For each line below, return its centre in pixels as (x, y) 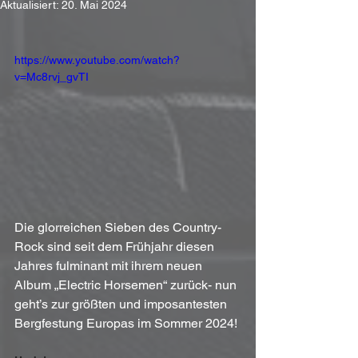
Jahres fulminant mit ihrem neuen (110, 265)
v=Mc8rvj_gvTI (52, 77)
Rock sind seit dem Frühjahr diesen (116, 246)
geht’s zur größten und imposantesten (122, 304)
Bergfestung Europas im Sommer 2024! (127, 323)
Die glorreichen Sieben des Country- (118, 227)
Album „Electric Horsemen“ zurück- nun (127, 284)
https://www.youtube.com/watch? (97, 60)
